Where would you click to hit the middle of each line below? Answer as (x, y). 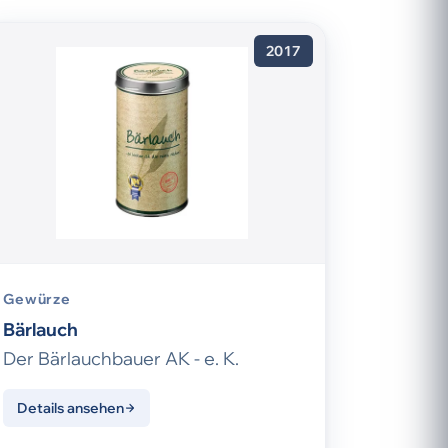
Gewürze (37, 299)
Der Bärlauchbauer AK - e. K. (121, 359)
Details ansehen (70, 408)
